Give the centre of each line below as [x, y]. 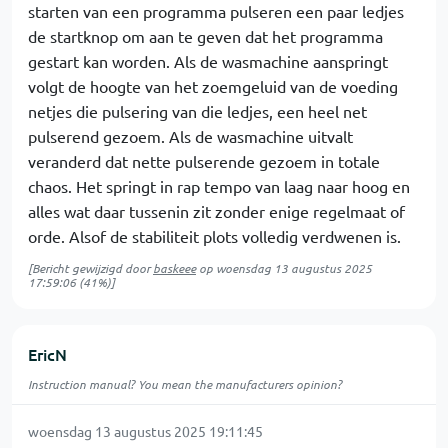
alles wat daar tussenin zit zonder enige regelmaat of [216, 211]
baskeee [174, 268]
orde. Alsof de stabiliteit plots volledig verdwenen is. [214, 236]
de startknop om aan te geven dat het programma [205, 36]
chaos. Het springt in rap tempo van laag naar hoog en [219, 186]
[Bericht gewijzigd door [90, 268]
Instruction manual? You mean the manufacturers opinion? [185, 384]
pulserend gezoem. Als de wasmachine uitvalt [190, 136]
